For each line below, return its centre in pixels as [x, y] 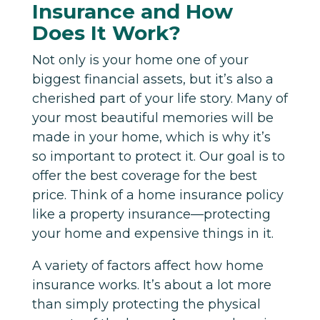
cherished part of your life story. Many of [160, 98]
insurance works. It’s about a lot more [151, 285]
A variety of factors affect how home [147, 265]
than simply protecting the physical [146, 304]
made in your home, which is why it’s [151, 137]
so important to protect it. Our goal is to [158, 156]
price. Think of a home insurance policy [157, 195]
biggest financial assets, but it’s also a [152, 79]
